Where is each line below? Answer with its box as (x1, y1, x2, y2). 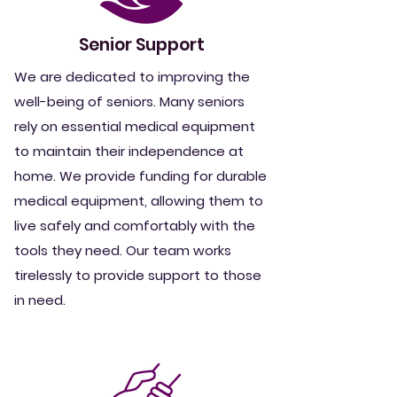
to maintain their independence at (14, 142, 244, 160)
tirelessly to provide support (14, 266, 204, 284)
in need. (14, 291, 66, 309)
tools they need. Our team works (14, 241, 231, 260)
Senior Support (79, 33, 205, 57)
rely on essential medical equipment (14, 117, 255, 136)
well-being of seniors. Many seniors (14, 92, 245, 111)
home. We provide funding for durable (14, 167, 267, 185)
